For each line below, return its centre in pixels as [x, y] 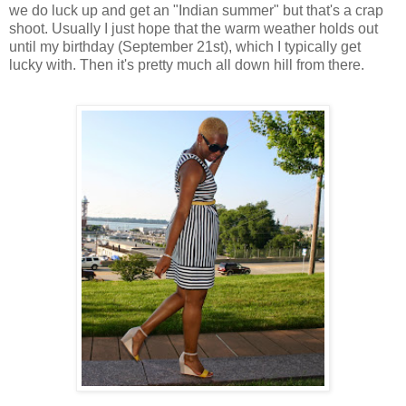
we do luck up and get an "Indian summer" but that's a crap [196, 11]
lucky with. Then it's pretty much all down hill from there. [187, 65]
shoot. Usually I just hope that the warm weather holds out [193, 29]
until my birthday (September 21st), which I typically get [185, 47]
